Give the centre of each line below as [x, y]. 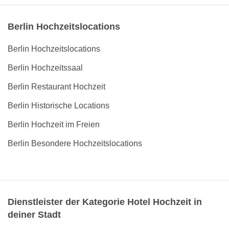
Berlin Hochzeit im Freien [54, 124]
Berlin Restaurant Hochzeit [56, 87]
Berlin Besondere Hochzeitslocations [75, 143]
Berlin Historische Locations [59, 106]
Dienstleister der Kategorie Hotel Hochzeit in [105, 202]
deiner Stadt [34, 215]
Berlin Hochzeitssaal [45, 68]
